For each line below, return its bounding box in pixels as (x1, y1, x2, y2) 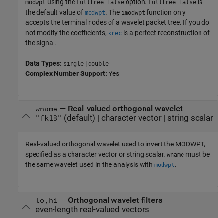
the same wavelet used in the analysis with (25, 160, 154, 168)
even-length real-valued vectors (35, 204, 149, 214)
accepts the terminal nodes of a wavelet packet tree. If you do (25, 18, 209, 26)
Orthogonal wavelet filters (67, 195, 163, 205)
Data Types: (25, 59, 63, 67)
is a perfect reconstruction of (122, 28, 210, 36)
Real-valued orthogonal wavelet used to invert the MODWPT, (25, 140, 205, 148)
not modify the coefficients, (25, 28, 108, 36)
